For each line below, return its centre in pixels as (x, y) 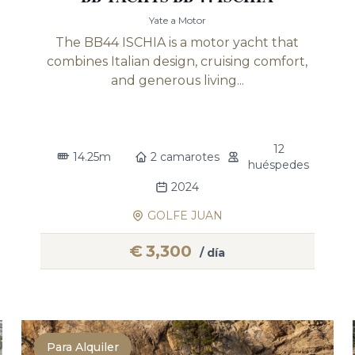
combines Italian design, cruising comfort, (177, 61)
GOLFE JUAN (185, 216)
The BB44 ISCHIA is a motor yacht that (177, 42)
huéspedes (279, 165)
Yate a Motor (177, 20)
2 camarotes (185, 157)
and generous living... (177, 80)
